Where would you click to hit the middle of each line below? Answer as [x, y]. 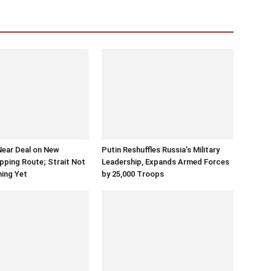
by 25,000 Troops [133, 174]
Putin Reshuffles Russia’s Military [161, 150]
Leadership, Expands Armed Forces [165, 162]
